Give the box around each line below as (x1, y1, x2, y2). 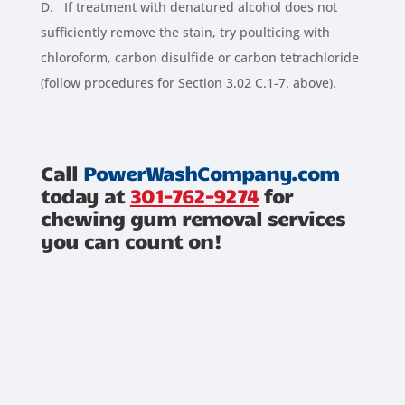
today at (40, 183, 130, 208)
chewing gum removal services (40, 205, 345, 231)
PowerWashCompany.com (82, 160, 339, 185)
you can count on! (40, 228, 222, 253)
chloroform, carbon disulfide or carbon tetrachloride (40, 49, 359, 67)
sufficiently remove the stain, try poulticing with (40, 24, 330, 42)
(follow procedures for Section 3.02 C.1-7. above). (40, 74, 336, 92)
